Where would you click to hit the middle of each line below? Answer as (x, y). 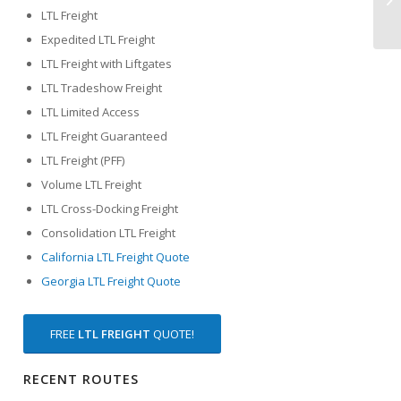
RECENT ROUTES (81, 380)
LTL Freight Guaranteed (105, 137)
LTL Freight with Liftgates (107, 64)
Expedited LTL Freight (98, 40)
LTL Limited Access (91, 112)
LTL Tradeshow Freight (102, 88)
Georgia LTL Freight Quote (111, 282)
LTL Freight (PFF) (83, 161)
